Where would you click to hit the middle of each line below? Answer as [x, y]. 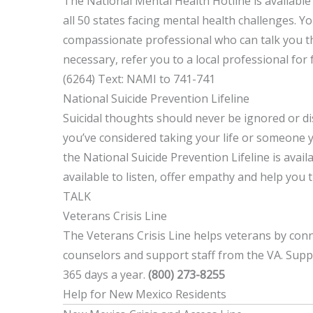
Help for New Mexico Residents [145, 294]
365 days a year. [106, 275]
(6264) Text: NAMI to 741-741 [139, 79]
